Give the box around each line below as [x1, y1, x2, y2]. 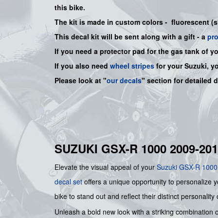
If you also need [54, 61, 110, 71]
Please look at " [54, 75, 107, 86]
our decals [107, 75, 142, 86]
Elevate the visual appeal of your [54, 162, 157, 172]
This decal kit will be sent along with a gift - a [54, 32, 207, 42]
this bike [54, 2, 83, 13]
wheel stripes [110, 61, 154, 71]
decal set [54, 177, 82, 187]
